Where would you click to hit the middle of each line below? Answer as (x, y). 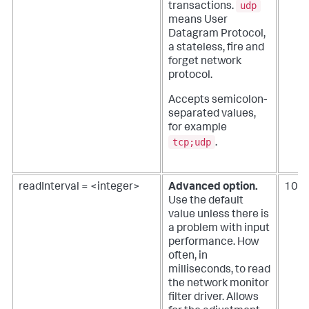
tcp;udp (192, 142)
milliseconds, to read (219, 271)
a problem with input (219, 229)
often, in (188, 257)
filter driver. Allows (213, 298)
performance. (203, 243)
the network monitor (219, 285)
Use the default (206, 202)
